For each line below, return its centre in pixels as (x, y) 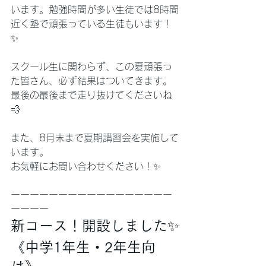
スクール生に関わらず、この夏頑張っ (91, 66)
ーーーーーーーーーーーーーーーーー (91, 195)
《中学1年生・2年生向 (83, 247)
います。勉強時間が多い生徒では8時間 (95, 9)
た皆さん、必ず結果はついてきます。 (91, 81)
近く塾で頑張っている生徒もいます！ (91, 24)
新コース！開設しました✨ (95, 226)
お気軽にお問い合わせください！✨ (86, 166)
